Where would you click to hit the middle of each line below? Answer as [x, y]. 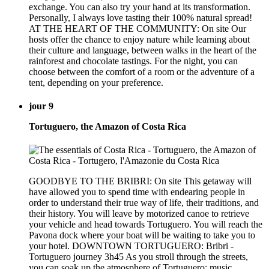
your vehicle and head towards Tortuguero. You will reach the [146, 225]
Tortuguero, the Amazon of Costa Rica [107, 126]
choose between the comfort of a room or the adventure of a [142, 71]
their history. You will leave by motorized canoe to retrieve [139, 214]
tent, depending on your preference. [96, 82]
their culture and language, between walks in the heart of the [143, 50]
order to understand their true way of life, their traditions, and [144, 203]
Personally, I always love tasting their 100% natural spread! [141, 17]
